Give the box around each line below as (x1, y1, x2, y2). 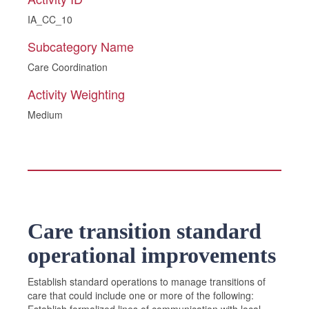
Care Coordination (28, 60, 108, 74)
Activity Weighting (28, 85, 125, 103)
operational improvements (28, 243, 276, 268)
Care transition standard (28, 219, 261, 243)
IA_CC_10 (28, 12, 72, 26)
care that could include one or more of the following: (28, 288, 254, 302)
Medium (28, 108, 63, 121)
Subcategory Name (28, 37, 134, 55)
